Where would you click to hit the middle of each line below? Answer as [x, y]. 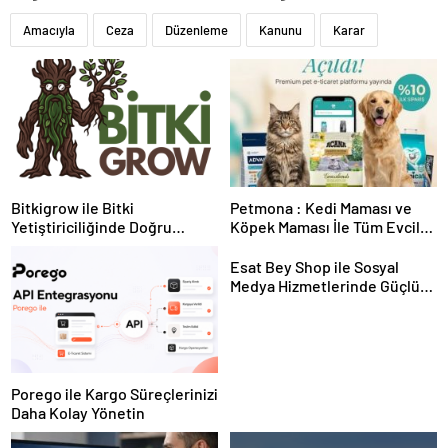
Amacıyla [49, 30]
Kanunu [280, 30]
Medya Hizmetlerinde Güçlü [325, 285]
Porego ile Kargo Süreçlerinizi [114, 394]
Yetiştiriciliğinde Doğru [91, 226]
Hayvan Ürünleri [285, 245]
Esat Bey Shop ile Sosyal [314, 266]
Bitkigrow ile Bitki [72, 207]
